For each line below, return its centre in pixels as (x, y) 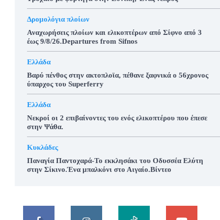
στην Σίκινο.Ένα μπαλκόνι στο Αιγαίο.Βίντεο (99, 169)
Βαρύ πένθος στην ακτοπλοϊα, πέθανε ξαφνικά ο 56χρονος (118, 75)
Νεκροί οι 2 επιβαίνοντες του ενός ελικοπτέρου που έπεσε (117, 118)
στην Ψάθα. (45, 126)
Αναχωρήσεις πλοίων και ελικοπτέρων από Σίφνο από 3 (114, 32)
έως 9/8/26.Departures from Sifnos (82, 41)
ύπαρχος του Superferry (65, 84)
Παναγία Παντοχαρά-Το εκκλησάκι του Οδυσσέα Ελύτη (115, 160)
